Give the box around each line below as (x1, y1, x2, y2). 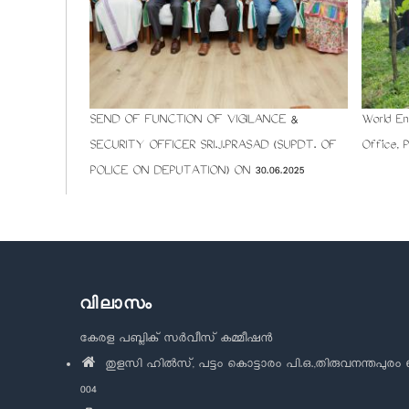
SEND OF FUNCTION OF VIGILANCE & (89, 112, 298, 131)
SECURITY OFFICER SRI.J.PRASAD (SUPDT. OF (89, 138, 336, 156)
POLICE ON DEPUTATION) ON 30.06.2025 (89, 163, 304, 182)
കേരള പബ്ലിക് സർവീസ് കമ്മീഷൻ (79, 331, 272, 350)
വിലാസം (79, 293, 153, 313)
